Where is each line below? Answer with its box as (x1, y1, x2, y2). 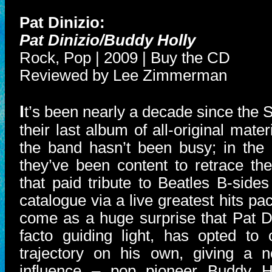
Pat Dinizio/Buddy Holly (19, 31, 195, 49)
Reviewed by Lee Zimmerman (19, 66, 227, 84)
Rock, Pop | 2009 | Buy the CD (19, 49, 230, 66)
